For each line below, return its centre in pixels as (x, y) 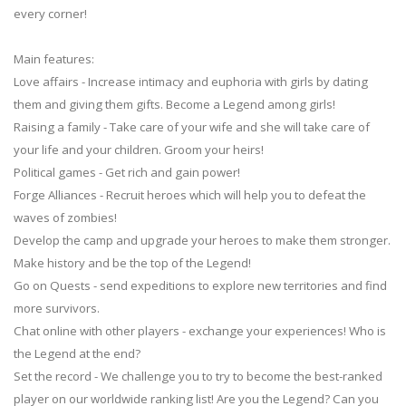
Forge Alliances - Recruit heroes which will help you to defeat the (190, 194)
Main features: (54, 58)
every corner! (50, 13)
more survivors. (57, 308)
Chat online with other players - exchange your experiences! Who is (200, 330)
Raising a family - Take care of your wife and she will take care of (192, 126)
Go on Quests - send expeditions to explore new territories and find (200, 285)
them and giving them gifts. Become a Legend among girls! (174, 104)
